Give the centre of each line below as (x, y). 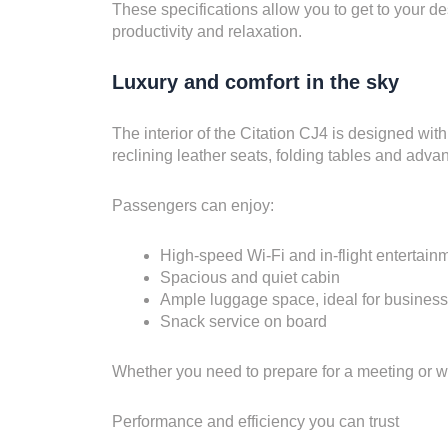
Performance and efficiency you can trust (255, 421)
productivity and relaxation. (207, 31)
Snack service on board (243, 321)
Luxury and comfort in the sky (255, 81)
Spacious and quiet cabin (250, 277)
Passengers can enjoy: (193, 205)
